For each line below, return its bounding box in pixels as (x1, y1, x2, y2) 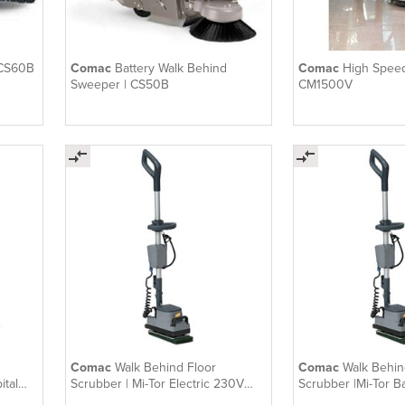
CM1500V (298, 77, 353, 93)
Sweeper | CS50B (70, 77, 169, 93)
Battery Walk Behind (114, 61, 227, 77)
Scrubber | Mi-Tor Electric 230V (70, 376, 244, 392)
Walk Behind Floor (114, 360, 216, 376)
